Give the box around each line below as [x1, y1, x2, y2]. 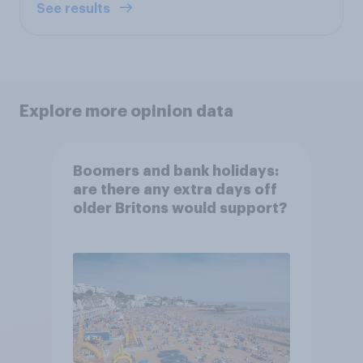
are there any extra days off [72, 182, 277, 198]
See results [36, 2, 113, 15]
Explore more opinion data [19, 102, 233, 119]
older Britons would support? [72, 201, 288, 216]
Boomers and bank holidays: [72, 164, 279, 179]
